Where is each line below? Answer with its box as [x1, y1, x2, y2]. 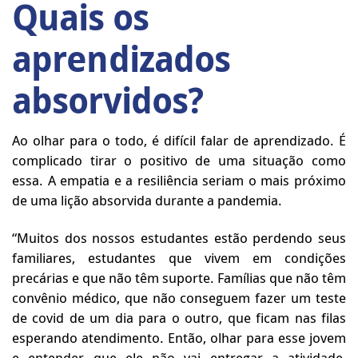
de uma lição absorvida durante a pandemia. [12, 191, 282, 209]
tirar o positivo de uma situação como [82, 151, 346, 169]
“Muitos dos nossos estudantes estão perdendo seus [12, 229, 346, 247]
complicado [12, 151, 82, 169]
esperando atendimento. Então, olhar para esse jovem [12, 328, 346, 347]
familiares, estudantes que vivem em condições [12, 249, 346, 267]
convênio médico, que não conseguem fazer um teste [12, 288, 346, 307]
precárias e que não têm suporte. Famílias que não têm [12, 268, 346, 287]
